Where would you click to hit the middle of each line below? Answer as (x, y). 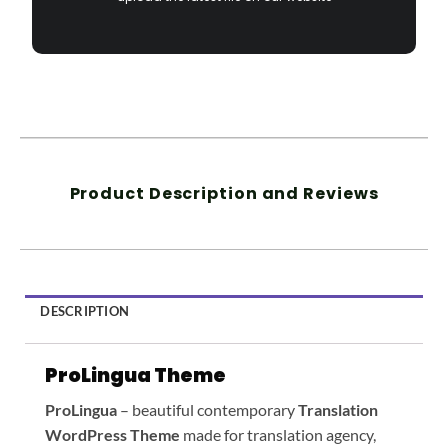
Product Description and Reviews (224, 193)
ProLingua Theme (137, 375)
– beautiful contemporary (207, 410)
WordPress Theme (112, 435)
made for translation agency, (278, 435)
